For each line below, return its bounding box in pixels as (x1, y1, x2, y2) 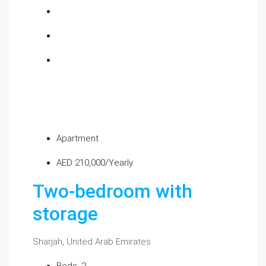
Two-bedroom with (33, 180, 192, 202)
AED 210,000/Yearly (56, 157, 133, 168)
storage (33, 202, 98, 225)
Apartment (56, 133, 99, 144)
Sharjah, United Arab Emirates (33, 236, 151, 247)
